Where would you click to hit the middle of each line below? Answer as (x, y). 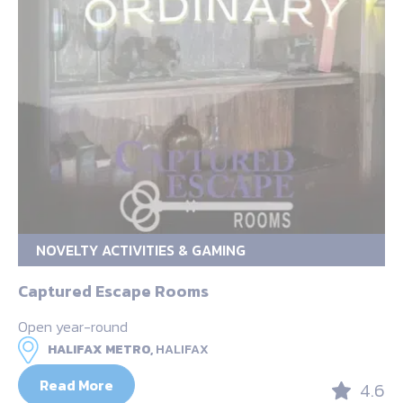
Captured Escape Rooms (113, 291)
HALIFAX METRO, (100, 350)
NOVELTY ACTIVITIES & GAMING (141, 251)
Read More (76, 385)
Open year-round (73, 327)
